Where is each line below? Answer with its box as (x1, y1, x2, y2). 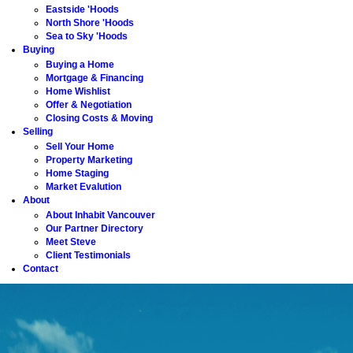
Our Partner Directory (46, 223, 143, 234)
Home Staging (46, 168, 109, 179)
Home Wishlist (46, 86, 110, 97)
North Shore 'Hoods (46, 17, 134, 28)
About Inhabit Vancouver (46, 210, 155, 221)
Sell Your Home (46, 141, 114, 152)
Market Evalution (46, 181, 121, 192)
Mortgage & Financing (46, 72, 143, 84)
